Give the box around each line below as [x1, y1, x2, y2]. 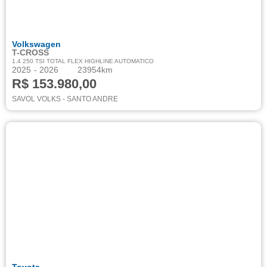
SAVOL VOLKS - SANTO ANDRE [12, 95, 118, 103]
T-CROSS [12, 48, 49, 57]
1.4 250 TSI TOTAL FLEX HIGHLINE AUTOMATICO [12, 58, 154, 64]
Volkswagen [12, 39, 61, 49]
